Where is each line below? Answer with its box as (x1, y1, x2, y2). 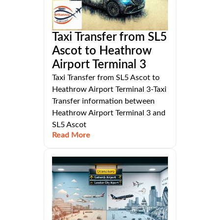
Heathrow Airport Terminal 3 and (52, 109, 165, 117)
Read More (52, 131, 90, 139)
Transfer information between (52, 97, 155, 106)
